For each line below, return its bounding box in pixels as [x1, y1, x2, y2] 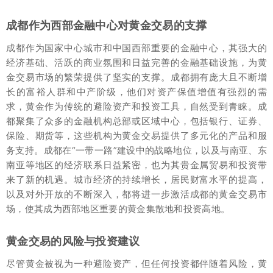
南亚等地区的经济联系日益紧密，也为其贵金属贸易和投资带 [6, 158, 267, 171]
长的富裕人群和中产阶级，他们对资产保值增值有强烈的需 [6, 85, 267, 97]
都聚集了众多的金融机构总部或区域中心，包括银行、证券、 [6, 115, 267, 127]
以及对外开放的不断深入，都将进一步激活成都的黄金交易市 [6, 188, 267, 200]
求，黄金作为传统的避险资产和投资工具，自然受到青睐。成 [6, 100, 267, 112]
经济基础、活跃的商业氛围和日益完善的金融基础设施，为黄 [6, 56, 267, 68]
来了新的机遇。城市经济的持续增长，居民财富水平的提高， [6, 173, 267, 185]
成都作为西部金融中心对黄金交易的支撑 [6, 18, 207, 32]
